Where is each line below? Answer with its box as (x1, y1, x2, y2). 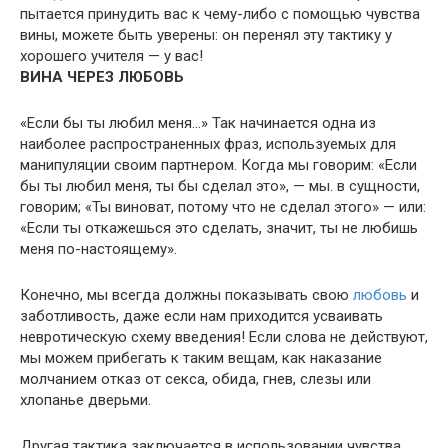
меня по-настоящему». (20, 240, 177, 258)
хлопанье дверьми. (20, 391, 151, 409)
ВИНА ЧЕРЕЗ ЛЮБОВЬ (20, 68, 184, 86)
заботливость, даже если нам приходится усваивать (20, 307, 383, 325)
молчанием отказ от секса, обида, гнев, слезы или (20, 370, 371, 388)
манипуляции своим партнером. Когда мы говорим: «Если (20, 156, 417, 174)
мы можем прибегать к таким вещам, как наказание (20, 349, 382, 367)
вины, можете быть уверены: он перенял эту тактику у (20, 26, 392, 44)
